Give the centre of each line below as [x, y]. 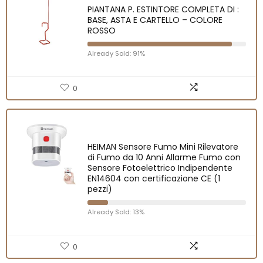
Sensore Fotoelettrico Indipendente [160, 168]
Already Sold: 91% [116, 53]
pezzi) [100, 189]
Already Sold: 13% [116, 212]
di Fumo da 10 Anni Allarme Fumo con [164, 157]
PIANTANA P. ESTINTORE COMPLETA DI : [163, 9]
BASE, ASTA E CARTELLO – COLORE [155, 20]
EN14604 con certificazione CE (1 [154, 178]
